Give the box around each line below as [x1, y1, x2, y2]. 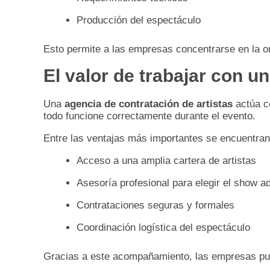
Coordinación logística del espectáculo [77, 222, 250, 234]
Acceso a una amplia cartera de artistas [77, 155, 256, 167]
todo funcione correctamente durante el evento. [43, 110, 256, 122]
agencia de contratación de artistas [64, 98, 233, 110]
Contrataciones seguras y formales [77, 199, 234, 212]
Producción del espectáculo [77, 14, 201, 27]
